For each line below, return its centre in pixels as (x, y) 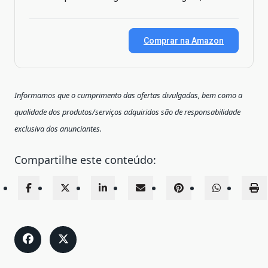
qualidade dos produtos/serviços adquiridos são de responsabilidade (127, 112)
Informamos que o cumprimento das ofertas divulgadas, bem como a (128, 95)
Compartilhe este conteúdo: (85, 159)
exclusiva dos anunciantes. (58, 128)
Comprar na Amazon (184, 40)
